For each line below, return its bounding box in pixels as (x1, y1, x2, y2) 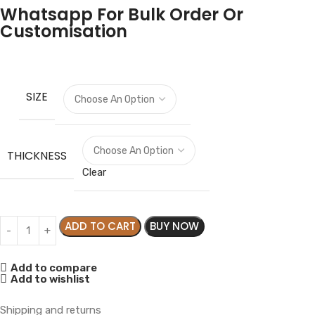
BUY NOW (150, 219, 199, 233)
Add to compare (10, 261, 97, 274)
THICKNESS (7, 147, 67, 164)
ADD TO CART (65, 219, 136, 233)
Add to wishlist (10, 272, 90, 285)
